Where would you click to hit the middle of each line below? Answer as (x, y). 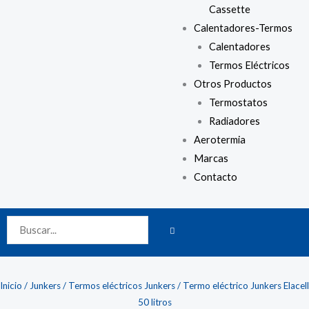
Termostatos (238, 102)
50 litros (154, 302)
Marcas (211, 158)
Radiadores (234, 121)
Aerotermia (220, 139)
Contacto (216, 177)
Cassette (229, 9)
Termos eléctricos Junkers (122, 285)
